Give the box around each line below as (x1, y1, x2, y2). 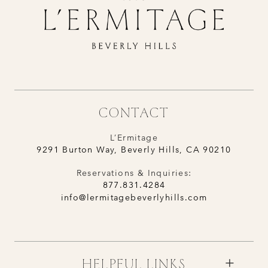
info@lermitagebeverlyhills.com (60, 191, 208, 203)
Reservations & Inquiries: (76, 167, 192, 178)
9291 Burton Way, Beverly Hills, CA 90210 (36, 144, 232, 155)
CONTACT (98, 104, 170, 120)
